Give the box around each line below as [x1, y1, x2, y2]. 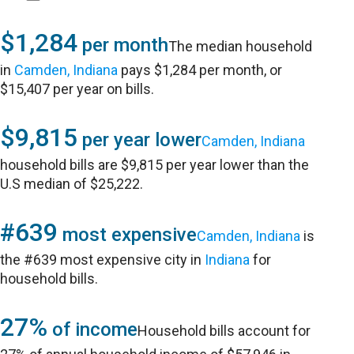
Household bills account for [137, 322, 311, 339]
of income [47, 318, 138, 341]
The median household [168, 38, 313, 55]
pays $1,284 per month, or [118, 62, 283, 78]
